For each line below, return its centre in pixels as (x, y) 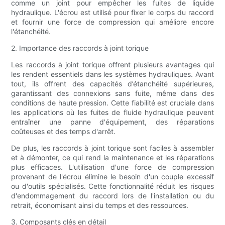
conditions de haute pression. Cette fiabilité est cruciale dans (113, 103)
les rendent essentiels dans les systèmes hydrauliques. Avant (113, 74)
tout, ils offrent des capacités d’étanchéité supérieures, (113, 84)
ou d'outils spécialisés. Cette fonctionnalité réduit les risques (113, 186)
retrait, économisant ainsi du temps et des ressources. (100, 205)
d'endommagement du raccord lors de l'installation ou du (113, 196)
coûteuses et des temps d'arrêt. (64, 132)
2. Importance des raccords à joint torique (80, 48)
